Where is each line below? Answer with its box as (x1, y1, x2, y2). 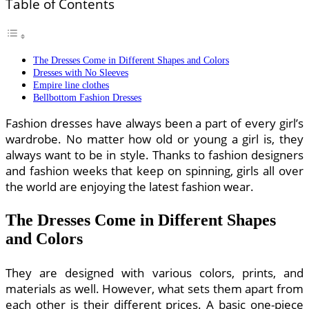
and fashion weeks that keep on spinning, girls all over (6, 162, 303, 179)
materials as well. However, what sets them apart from (6, 280, 303, 297)
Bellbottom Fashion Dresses (33, 91, 141, 103)
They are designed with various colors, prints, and (6, 264, 303, 281)
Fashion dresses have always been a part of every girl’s (6, 114, 303, 131)
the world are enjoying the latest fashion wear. (6, 178, 254, 195)
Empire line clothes (33, 79, 109, 90)
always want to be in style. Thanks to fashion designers (6, 146, 303, 163)
